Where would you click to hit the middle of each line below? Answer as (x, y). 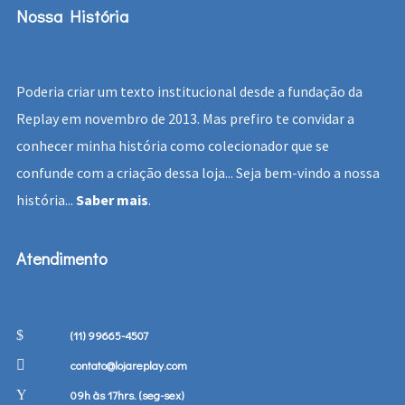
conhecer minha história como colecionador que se (172, 146)
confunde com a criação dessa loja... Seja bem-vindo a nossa (198, 173)
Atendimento (61, 259)
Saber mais (112, 200)
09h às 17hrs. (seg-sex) (127, 395)
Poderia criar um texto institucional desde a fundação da (189, 92)
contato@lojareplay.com (128, 365)
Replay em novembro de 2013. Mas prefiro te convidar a (185, 119)
